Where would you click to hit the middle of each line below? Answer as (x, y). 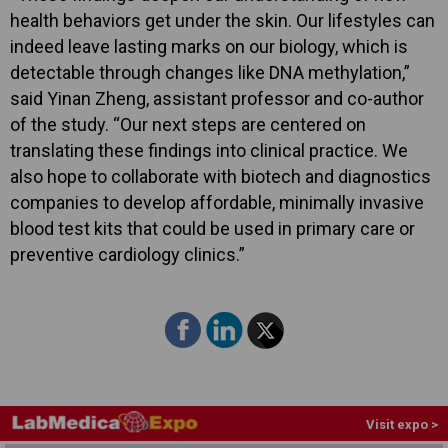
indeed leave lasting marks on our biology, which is (209, 46)
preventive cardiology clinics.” (127, 254)
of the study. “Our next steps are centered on (188, 124)
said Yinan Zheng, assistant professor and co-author (217, 98)
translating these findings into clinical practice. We (209, 150)
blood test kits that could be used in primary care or (212, 228)
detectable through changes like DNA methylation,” (210, 72)
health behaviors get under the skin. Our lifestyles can (222, 20)
